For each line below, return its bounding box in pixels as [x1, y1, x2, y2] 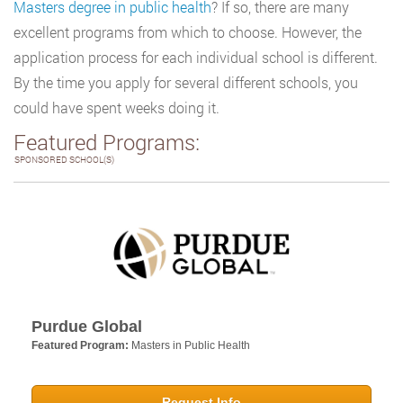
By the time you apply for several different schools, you [13, 73, 358, 92]
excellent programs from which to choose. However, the [13, 22, 362, 41]
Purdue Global [31, 318, 142, 336]
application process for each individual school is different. [13, 48, 378, 67]
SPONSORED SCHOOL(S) [14, 154, 114, 166]
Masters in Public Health [131, 339, 250, 353]
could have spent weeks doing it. [13, 98, 219, 117]
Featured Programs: [13, 128, 200, 157]
